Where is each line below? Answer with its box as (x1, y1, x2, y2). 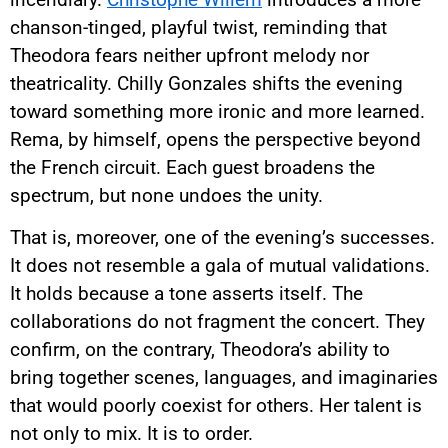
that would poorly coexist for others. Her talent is (10, 394, 422, 418)
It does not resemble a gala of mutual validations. (10, 254, 430, 278)
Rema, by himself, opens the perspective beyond (10, 127, 421, 151)
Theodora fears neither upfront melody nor (10, 43, 369, 67)
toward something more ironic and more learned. (10, 99, 425, 123)
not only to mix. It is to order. (10, 422, 253, 446)
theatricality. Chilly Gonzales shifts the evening (10, 71, 403, 95)
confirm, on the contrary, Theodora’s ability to (10, 338, 390, 362)
